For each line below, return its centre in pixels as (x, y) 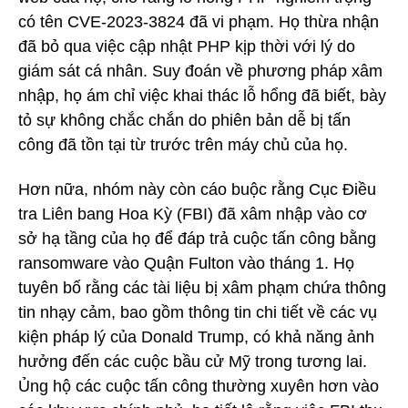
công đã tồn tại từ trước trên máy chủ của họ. (183, 145)
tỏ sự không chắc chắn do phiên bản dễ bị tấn (184, 121)
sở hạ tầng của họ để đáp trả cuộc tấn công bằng (197, 238)
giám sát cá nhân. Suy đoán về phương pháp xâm (200, 71)
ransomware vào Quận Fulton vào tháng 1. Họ (186, 263)
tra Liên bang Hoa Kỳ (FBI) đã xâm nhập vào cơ (193, 214)
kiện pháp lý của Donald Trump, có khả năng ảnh (196, 337)
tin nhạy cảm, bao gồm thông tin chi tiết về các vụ (198, 312)
